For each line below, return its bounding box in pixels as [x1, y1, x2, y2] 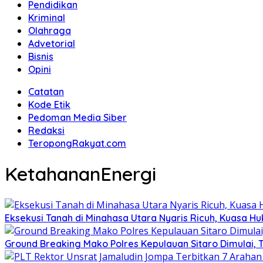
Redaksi [28, 124, 65, 136]
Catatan [28, 86, 64, 97]
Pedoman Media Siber [28, 112, 127, 123]
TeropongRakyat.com [28, 137, 126, 149]
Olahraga [28, 25, 71, 36]
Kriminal [28, 12, 65, 23]
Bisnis [28, 50, 53, 62]
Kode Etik [28, 99, 70, 110]
